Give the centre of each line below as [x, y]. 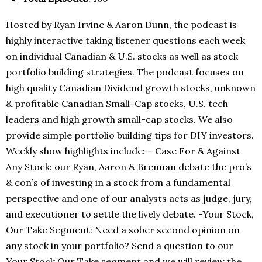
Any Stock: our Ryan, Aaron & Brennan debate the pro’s [129, 167]
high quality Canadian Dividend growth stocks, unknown [131, 88]
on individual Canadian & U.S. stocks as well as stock [122, 56]
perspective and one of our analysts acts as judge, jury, [129, 199]
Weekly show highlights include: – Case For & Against [123, 151]
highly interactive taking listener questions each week [125, 41]
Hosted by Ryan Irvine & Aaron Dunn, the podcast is [121, 25]
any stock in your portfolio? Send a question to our [120, 246]
